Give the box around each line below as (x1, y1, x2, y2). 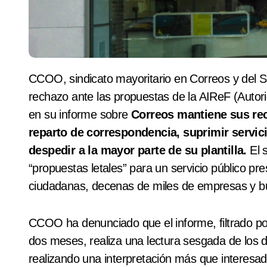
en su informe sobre (29, 108, 131, 122)
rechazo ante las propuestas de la (29, 90, 199, 104)
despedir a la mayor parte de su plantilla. (29, 144, 250, 157)
